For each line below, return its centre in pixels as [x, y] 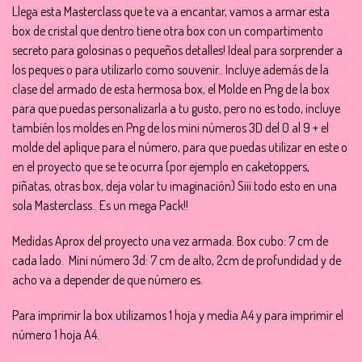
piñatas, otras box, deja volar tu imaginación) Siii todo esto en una [175, 186]
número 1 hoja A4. [56, 335]
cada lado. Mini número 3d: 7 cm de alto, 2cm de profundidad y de [177, 260]
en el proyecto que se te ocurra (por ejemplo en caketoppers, [161, 166]
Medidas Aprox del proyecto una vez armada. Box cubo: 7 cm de [170, 241]
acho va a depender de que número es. [107, 280]
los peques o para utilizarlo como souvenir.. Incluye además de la [170, 69]
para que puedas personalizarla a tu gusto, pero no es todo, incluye [176, 108]
